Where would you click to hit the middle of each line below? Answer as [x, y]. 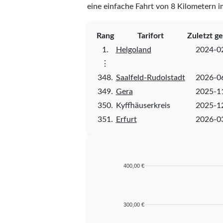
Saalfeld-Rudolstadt [150, 77]
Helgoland [133, 50]
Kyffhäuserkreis [143, 105]
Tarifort [150, 36]
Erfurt [126, 119]
